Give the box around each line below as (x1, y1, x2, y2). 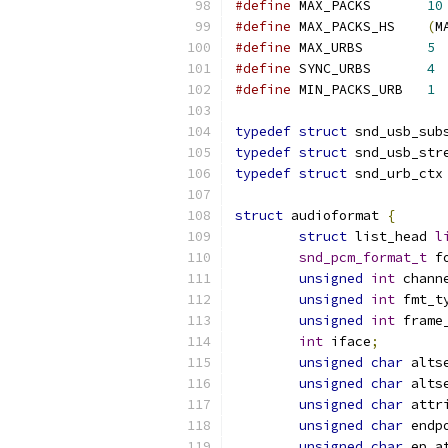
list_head (347, 228, 435, 245)
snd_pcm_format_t (299, 249, 427, 266)
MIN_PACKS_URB (403, 81, 427, 98)
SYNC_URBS (371, 60, 427, 77)
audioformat (283, 207, 387, 224)
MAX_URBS (363, 39, 427, 56)
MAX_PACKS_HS (395, 18, 427, 35)
